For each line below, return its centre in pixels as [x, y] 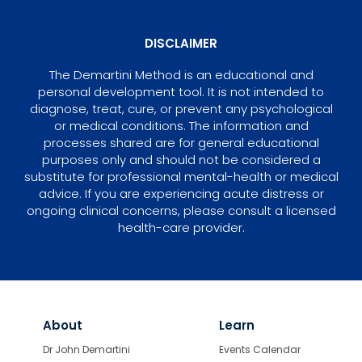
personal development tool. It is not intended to [181, 91]
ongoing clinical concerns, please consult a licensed [181, 210]
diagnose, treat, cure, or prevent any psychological [181, 108]
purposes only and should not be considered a [181, 159]
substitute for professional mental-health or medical [181, 176]
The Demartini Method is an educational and [181, 74]
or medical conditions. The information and [181, 125]
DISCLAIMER [181, 43]
